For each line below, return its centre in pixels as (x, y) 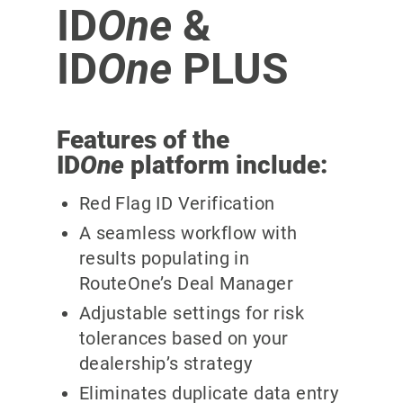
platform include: (225, 165)
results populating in (164, 259)
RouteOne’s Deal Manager (186, 284)
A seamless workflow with (188, 233)
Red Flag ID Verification (177, 204)
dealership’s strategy (166, 364)
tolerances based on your (184, 339)
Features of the (143, 139)
